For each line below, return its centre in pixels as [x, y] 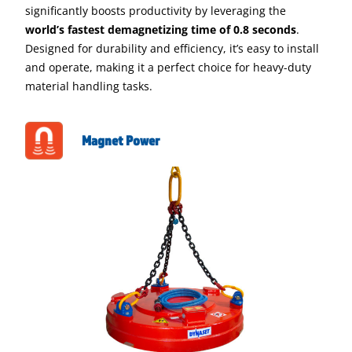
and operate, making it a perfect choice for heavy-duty [168, 67]
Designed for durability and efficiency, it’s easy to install [172, 48]
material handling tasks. [89, 86]
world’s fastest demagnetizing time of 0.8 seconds [161, 29]
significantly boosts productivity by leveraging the [156, 11]
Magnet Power [121, 140]
